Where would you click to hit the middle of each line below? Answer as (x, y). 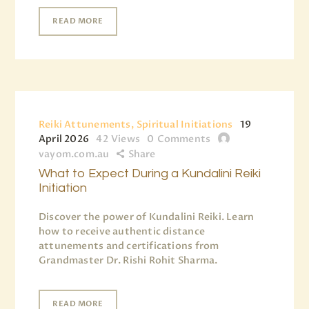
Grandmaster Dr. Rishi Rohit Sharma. (128, 260)
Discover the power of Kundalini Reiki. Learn (147, 217)
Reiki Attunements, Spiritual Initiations (136, 124)
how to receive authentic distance (122, 231)
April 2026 (64, 139)
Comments (184, 139)
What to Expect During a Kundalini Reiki (150, 173)
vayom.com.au (74, 154)
